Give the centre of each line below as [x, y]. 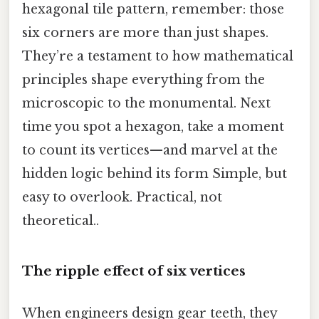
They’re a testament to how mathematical [158, 57]
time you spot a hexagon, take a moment [153, 127]
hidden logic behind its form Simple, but [155, 174]
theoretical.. [61, 221]
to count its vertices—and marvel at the [150, 151]
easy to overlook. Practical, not [122, 198]
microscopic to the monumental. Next [146, 104]
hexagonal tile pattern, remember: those [153, 10]
